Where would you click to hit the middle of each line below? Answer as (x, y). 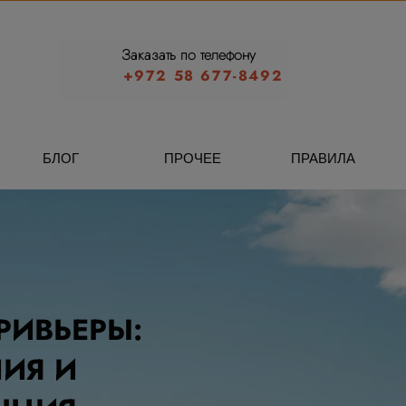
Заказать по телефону (189, 55)
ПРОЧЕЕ (192, 158)
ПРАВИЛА (323, 158)
